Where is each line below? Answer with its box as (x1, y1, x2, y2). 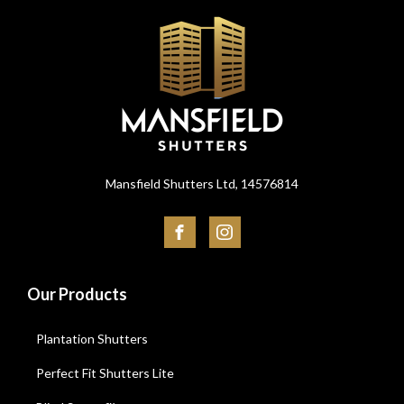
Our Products (27, 284, 127, 304)
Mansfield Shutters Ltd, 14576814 (106, 176, 298, 191)
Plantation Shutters (36, 331, 148, 346)
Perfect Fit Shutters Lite (36, 365, 174, 381)
